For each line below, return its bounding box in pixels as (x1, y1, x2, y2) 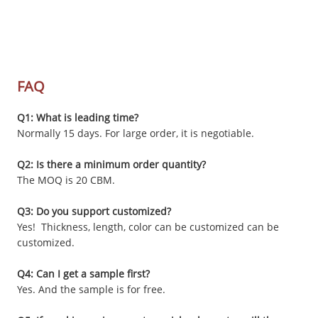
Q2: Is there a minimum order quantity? (17, 158, 207, 172)
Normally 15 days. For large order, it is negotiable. (17, 126, 255, 141)
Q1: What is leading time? (17, 111, 139, 125)
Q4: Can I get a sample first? (17, 267, 150, 281)
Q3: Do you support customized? (17, 204, 172, 219)
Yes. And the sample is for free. (17, 283, 166, 297)
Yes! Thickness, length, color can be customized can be (17, 220, 280, 234)
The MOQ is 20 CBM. (17, 173, 116, 187)
